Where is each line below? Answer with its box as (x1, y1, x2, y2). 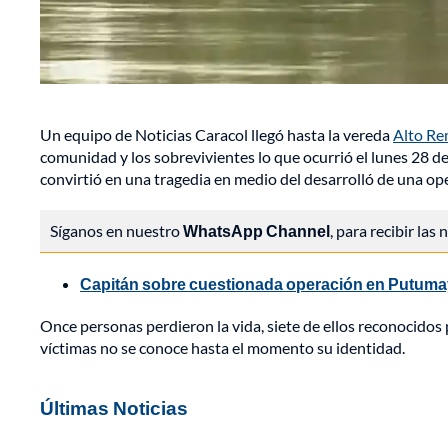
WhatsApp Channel (183, 221, 330, 241)
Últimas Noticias (40, 396, 188, 420)
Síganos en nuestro (50, 221, 183, 241)
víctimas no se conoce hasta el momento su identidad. (40, 338, 405, 358)
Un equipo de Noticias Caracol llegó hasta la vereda (40, 125, 393, 145)
